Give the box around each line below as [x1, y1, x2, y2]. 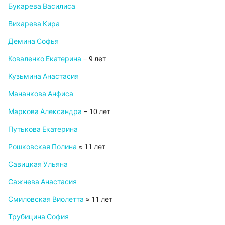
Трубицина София [8, 213, 69, 221]
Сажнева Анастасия [8, 178, 77, 186]
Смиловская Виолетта [8, 195, 84, 204]
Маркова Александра [8, 107, 82, 116]
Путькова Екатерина [8, 125, 78, 134]
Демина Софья [8, 37, 59, 46]
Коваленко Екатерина [8, 55, 81, 63]
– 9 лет [81, 55, 106, 63]
